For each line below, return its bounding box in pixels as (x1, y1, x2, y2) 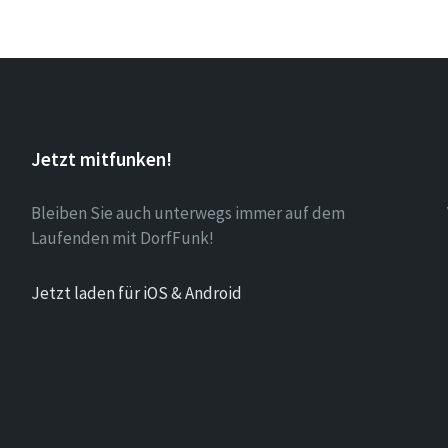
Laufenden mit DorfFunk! (30, 227, 214, 249)
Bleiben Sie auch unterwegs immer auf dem (30, 202, 345, 224)
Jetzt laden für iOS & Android (30, 282, 242, 304)
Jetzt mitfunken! (30, 147, 172, 171)
